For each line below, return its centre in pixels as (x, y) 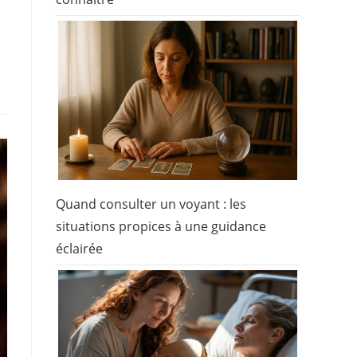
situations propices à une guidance (161, 227)
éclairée (79, 249)
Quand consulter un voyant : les (151, 204)
